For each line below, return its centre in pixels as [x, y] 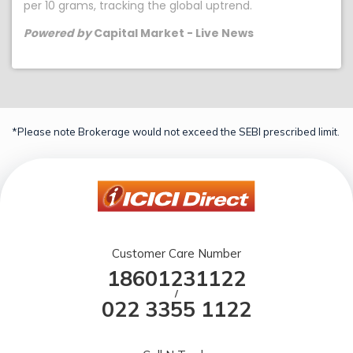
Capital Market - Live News [173, 33]
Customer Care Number [176, 253]
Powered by [58, 33]
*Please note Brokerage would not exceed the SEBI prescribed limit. [176, 132]
